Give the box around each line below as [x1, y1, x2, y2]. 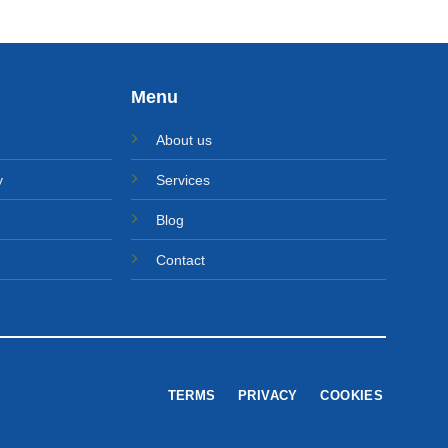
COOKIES [320, 388, 384, 404]
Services [156, 171, 211, 188]
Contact [156, 251, 206, 268]
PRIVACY [238, 388, 298, 404]
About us [156, 131, 213, 148]
